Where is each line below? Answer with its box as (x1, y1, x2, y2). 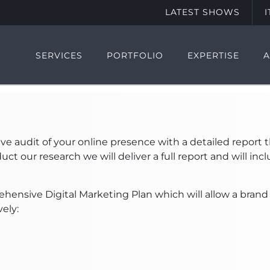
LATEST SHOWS (165, 7, 240, 17)
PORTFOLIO (106, 49, 163, 61)
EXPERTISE (187, 49, 239, 61)
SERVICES (35, 49, 83, 61)
